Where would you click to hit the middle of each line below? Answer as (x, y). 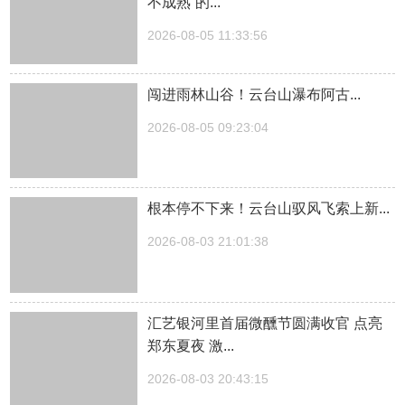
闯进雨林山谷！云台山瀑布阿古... (254, 94)
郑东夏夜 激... (191, 346)
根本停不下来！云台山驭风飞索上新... (269, 209)
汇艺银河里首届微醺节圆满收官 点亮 (265, 324)
